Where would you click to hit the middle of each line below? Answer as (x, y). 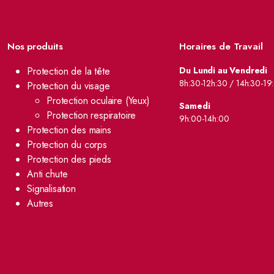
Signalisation (51, 189)
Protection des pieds (69, 159)
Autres (40, 203)
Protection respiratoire (91, 115)
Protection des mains (69, 130)
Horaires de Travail (221, 46)
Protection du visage (68, 86)
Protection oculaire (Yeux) (98, 101)
